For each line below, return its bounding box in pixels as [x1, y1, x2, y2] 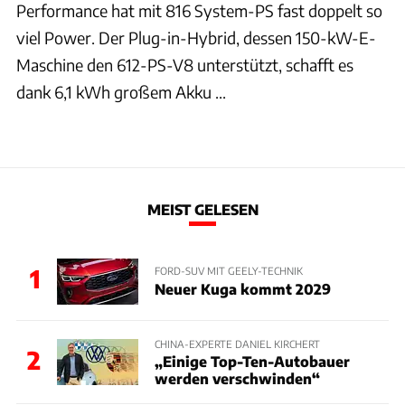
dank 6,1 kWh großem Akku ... [16, 81, 226, 103]
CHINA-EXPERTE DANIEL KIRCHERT [154, 336, 320, 350]
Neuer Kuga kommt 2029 [154, 279, 331, 297]
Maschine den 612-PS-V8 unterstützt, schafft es [16, 54, 353, 76]
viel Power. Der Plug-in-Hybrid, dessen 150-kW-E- [16, 27, 376, 49]
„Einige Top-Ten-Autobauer [154, 352, 350, 370]
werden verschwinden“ [154, 369, 320, 387]
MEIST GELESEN [146, 200, 259, 218]
